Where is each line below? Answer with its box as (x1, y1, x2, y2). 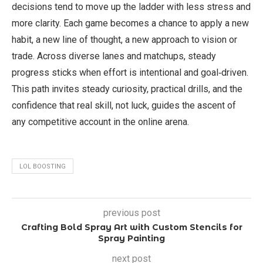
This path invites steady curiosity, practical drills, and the (12, 83, 242, 95)
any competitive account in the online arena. (12, 116, 189, 128)
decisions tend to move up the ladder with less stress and (12, 1, 251, 13)
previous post (103, 207, 160, 219)
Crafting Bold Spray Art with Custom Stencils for (21, 222, 242, 233)
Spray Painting (98, 233, 165, 244)
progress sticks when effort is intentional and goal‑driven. (12, 67, 248, 79)
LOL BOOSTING (19, 163, 66, 171)
